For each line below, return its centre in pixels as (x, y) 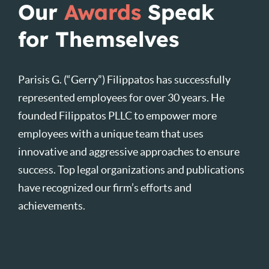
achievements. (52, 206)
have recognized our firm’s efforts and (105, 188)
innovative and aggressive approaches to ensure (129, 152)
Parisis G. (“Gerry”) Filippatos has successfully (124, 80)
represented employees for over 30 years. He (121, 98)
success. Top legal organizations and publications (131, 170)
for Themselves (98, 39)
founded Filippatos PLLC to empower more (117, 116)
